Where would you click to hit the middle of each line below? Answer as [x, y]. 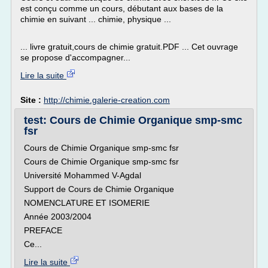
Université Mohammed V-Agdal [83, 175]
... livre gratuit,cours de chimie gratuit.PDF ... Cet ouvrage [129, 47]
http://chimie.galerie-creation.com [107, 100]
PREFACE [43, 230]
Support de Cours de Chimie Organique [99, 189]
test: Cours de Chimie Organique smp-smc [133, 120]
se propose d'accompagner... [75, 57]
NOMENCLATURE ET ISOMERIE [87, 203]
